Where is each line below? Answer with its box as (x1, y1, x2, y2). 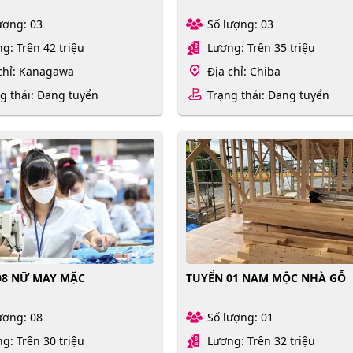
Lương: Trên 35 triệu (207, 40, 316, 56)
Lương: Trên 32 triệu (207, 333, 316, 348)
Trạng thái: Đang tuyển (207, 87, 330, 103)
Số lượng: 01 (207, 309, 274, 325)
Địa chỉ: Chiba (207, 64, 281, 80)
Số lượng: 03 (207, 17, 274, 32)
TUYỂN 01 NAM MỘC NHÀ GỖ (186, 269, 347, 285)
